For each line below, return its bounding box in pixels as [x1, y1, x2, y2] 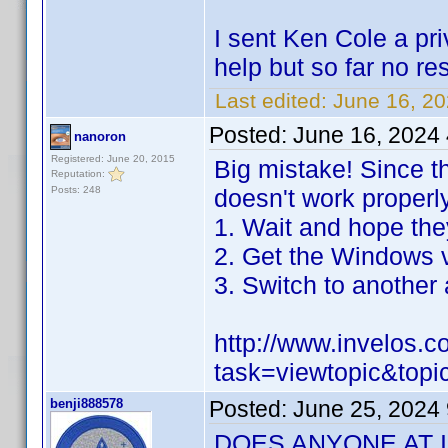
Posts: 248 [51, 184, 101, 195]
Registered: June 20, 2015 [51, 153, 175, 164]
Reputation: [51, 167, 108, 179]
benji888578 [50, 396, 123, 411]
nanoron [74, 129, 126, 144]
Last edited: [209, 89, 333, 112]
